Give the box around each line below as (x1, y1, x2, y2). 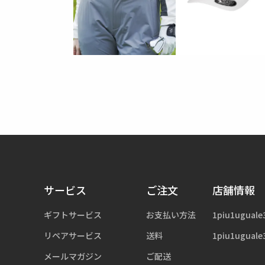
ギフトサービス (43, 209, 102, 221)
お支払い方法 (146, 209, 196, 221)
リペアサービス (43, 230, 102, 242)
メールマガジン (43, 250, 102, 263)
